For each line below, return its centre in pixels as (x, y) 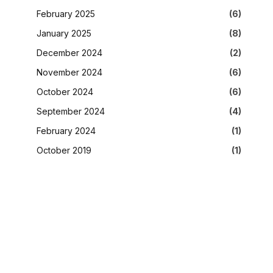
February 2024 (66, 130)
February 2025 (66, 13)
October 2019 (64, 150)
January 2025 (64, 33)
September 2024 (71, 111)
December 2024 (69, 52)
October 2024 (65, 91)
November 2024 (69, 72)
